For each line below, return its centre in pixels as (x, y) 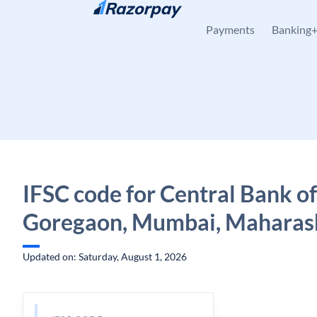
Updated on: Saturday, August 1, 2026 (105, 257)
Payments (230, 29)
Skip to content (68, 18)
